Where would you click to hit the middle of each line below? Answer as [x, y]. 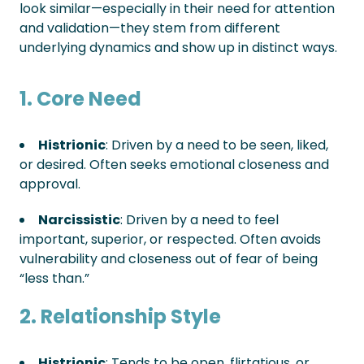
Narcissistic [79, 220]
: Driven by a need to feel [199, 220]
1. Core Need [80, 99]
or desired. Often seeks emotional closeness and [174, 165]
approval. [50, 184]
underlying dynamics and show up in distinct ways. [178, 48]
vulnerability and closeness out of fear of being [169, 259]
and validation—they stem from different [150, 28]
